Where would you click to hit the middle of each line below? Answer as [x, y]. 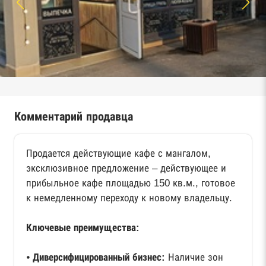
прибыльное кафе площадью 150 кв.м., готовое [131, 183]
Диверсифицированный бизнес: [99, 257]
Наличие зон [194, 257]
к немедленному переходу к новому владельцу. [129, 198]
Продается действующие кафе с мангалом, [118, 153]
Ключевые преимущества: [83, 228]
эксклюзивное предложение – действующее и [126, 168]
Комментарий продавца [74, 116]
